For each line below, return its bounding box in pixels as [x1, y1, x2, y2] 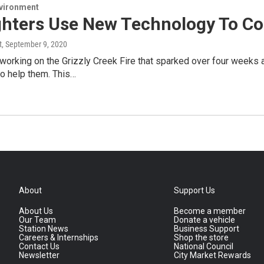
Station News [19, 224, 68, 234]
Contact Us [19, 242, 60, 252]
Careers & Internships [19, 233, 98, 243]
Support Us [174, 186, 216, 196]
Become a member [174, 206, 246, 216]
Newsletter [19, 250, 60, 260]
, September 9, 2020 [2, 39, 67, 49]
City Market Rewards [174, 250, 252, 260]
